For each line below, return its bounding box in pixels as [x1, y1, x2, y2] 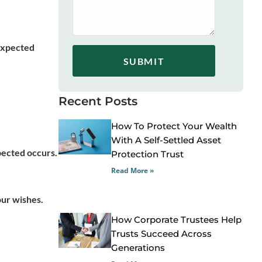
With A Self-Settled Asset [111, 135, 222, 146]
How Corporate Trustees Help [111, 213, 242, 225]
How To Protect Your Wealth [111, 120, 237, 132]
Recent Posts [58, 94, 137, 108]
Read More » [111, 166, 154, 175]
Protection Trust [111, 149, 184, 160]
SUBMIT [123, 55, 165, 67]
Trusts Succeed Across [111, 227, 212, 239]
